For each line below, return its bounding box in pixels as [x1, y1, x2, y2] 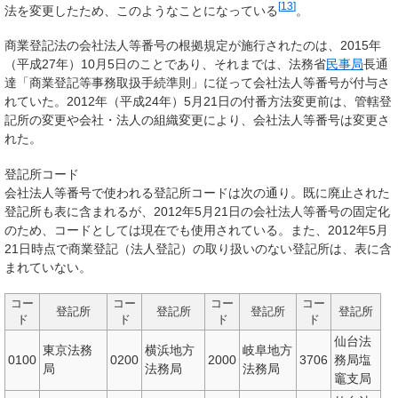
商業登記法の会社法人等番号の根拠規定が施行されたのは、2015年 [4, 37, 381, 52]
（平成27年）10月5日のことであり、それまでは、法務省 [4, 56, 326, 71]
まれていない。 [4, 259, 92, 275]
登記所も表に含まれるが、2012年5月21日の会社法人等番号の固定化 [4, 203, 390, 219]
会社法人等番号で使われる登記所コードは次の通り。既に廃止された [4, 185, 390, 200]
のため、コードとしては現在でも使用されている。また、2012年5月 [4, 222, 388, 237]
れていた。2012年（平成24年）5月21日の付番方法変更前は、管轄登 [4, 93, 392, 108]
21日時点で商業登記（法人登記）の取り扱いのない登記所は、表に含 [4, 241, 392, 256]
